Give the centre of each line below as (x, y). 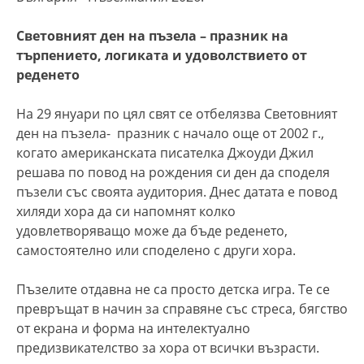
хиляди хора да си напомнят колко (126, 211)
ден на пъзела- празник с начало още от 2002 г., (170, 133)
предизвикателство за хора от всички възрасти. (168, 347)
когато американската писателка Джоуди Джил (165, 152)
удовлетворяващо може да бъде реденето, (152, 230)
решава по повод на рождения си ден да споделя (173, 172)
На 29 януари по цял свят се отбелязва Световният (177, 113)
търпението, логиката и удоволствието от (162, 55)
